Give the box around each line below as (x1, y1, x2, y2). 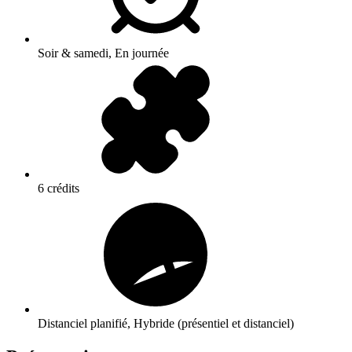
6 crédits (38, 181, 79, 196)
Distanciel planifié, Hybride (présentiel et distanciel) (38, 317, 294, 331)
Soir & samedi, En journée (38, 46, 169, 60)
